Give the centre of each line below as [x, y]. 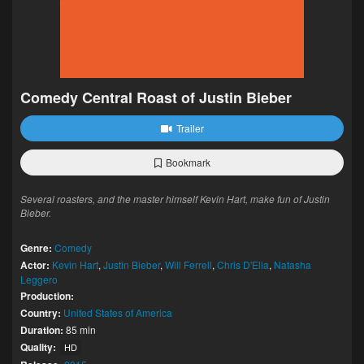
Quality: [38, 347]
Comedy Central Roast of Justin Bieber [156, 97]
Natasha [292, 264]
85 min [80, 329]
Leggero [39, 279]
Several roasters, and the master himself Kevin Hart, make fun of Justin [175, 199]
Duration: [42, 330]
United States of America [118, 312]
